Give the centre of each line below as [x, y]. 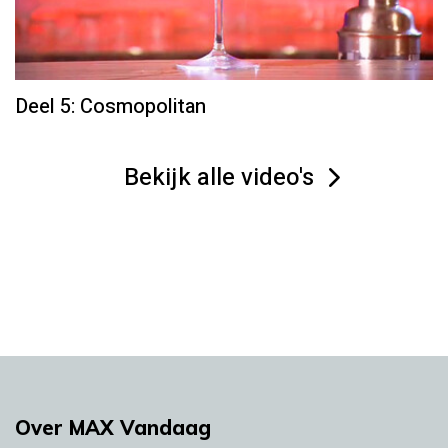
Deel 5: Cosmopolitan [110, 106]
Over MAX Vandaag [113, 427]
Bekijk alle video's [218, 177]
